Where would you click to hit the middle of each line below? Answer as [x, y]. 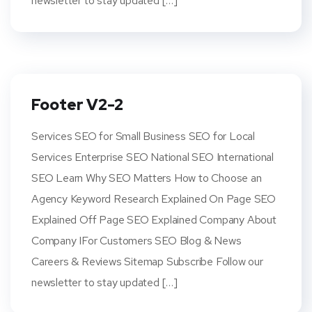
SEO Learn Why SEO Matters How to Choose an [147, 178]
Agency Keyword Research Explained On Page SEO [154, 199]
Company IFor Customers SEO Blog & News [136, 241]
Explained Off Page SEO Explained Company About [154, 220]
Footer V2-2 [77, 105]
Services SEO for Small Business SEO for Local [143, 136]
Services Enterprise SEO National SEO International [153, 157]
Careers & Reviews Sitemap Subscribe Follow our [147, 262]
